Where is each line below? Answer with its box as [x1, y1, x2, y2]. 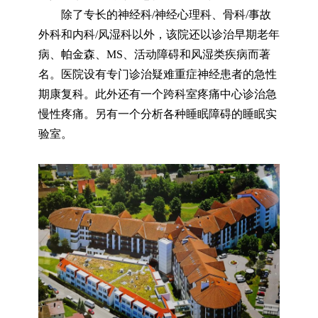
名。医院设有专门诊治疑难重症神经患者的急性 [38, 68, 277, 80]
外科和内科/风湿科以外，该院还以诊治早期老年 [38, 28, 280, 40]
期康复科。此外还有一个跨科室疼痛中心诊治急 [38, 88, 277, 100]
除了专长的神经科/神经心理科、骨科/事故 [61, 9, 271, 21]
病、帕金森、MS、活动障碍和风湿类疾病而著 [38, 48, 270, 60]
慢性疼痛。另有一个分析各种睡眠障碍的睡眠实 [38, 108, 277, 120]
